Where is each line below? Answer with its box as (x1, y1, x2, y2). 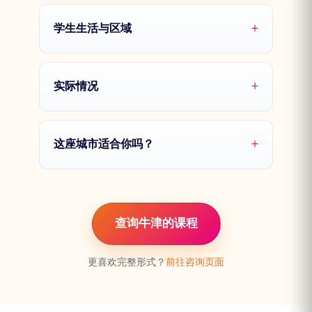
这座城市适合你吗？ (54, 136, 154, 151)
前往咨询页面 (166, 256, 224, 269)
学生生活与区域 (54, 21, 132, 36)
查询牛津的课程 (114, 217, 198, 231)
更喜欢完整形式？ (88, 256, 166, 269)
